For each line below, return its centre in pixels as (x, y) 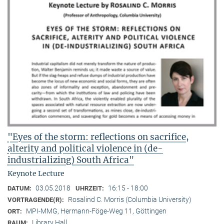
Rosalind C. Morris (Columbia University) (130, 199)
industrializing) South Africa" (71, 160)
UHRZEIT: (90, 188)
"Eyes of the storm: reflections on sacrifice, (98, 137)
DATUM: (20, 188)
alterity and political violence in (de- (85, 148)
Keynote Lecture (36, 173)
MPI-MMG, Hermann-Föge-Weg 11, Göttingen (96, 211)
